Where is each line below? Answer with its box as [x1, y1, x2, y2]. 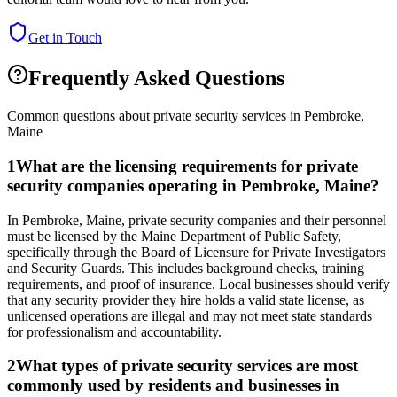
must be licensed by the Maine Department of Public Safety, [7, 228, 341, 244]
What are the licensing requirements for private [16, 156, 358, 175]
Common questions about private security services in [7, 108, 304, 124]
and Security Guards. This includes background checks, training [7, 260, 364, 276]
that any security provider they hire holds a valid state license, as [7, 292, 364, 307]
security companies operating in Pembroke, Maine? [7, 175, 379, 195]
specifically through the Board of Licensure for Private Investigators [7, 244, 385, 260]
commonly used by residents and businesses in [7, 376, 339, 395]
